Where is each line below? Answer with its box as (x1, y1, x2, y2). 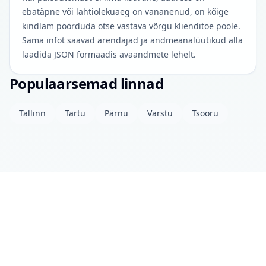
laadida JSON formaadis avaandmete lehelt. (22, 49, 196, 60)
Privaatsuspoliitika (65, 240, 125, 251)
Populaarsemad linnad (9, 74, 163, 93)
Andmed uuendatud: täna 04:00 (78, 250, 182, 260)
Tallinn (19, 107, 46, 119)
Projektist (9, 240, 40, 251)
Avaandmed (125, 240, 165, 251)
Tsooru (192, 107, 218, 119)
